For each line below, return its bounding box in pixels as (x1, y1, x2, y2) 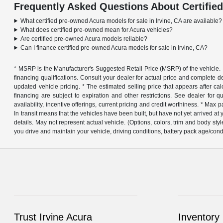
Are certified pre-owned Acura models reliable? (20, 35, 148, 42)
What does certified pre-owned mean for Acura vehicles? (20, 26, 173, 33)
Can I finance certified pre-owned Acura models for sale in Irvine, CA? (20, 44, 208, 51)
